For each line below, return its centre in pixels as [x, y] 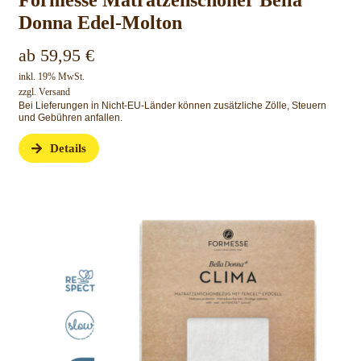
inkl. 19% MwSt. [51, 77]
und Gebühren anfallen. [70, 118]
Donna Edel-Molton [100, 23]
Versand [54, 92]
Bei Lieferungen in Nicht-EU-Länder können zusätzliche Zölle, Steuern [172, 106]
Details [68, 149]
